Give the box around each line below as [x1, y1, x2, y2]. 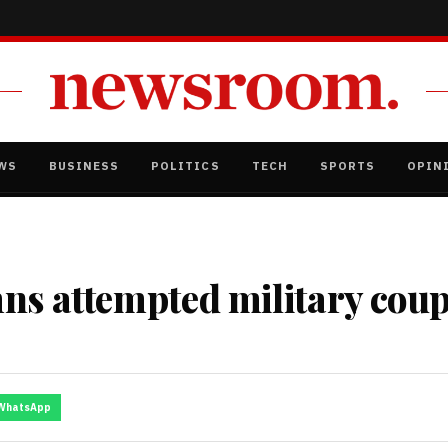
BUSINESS [49, 157, 120, 173]
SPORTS [319, 157, 375, 173]
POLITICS [151, 157, 220, 173]
